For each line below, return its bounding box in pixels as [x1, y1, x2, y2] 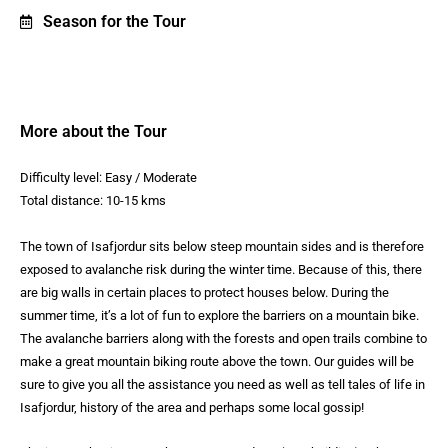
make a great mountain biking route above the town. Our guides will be [20, 353, 414, 369]
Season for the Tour [42, 12, 186, 32]
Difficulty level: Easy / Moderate [20, 170, 197, 186]
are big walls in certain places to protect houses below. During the [20, 284, 389, 300]
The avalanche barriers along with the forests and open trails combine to [20, 330, 427, 346]
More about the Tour [20, 122, 167, 142]
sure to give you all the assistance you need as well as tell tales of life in [20, 376, 425, 392]
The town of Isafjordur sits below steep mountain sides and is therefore [20, 238, 424, 254]
